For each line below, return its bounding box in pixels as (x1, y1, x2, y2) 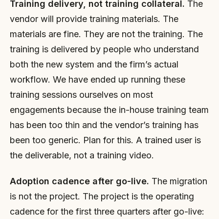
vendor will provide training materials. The (10, 13, 178, 24)
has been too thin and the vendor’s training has (10, 119, 198, 130)
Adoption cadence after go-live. (10, 176, 149, 186)
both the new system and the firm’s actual (10, 59, 178, 69)
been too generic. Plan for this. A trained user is (10, 134, 201, 145)
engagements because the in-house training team (10, 104, 209, 115)
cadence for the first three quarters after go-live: (10, 206, 204, 217)
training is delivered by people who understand (10, 44, 199, 54)
